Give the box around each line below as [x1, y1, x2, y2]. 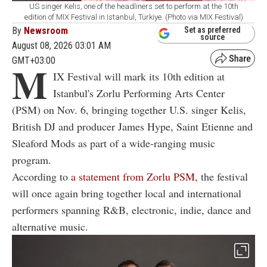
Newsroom [24, 24, 68, 36]
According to [12, 169, 71, 184]
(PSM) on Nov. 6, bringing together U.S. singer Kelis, [12, 102, 246, 117]
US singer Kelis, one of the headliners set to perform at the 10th [29, 1, 238, 11]
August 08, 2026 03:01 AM [12, 39, 111, 51]
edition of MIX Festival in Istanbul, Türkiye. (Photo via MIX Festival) [24, 12, 243, 21]
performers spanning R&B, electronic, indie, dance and [12, 202, 251, 217]
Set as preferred [184, 25, 241, 35]
